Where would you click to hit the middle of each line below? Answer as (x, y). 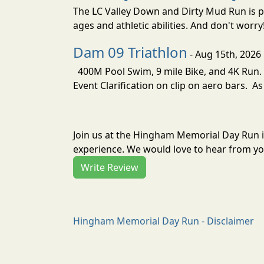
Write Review (110, 167)
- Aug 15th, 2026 (224, 54)
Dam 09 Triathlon (130, 52)
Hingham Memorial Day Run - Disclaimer (164, 221)
